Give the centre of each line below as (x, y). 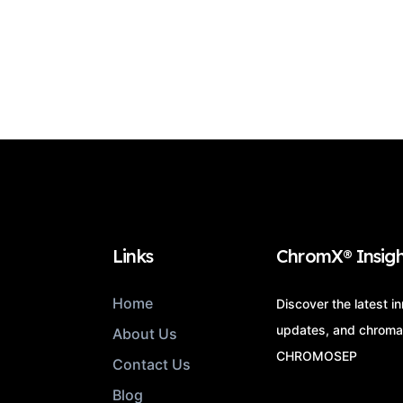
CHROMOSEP (317, 355)
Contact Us (152, 364)
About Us (145, 333)
